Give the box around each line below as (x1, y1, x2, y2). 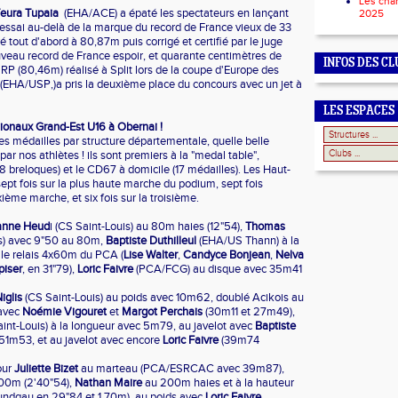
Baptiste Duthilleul (106, 234, 196, 248)
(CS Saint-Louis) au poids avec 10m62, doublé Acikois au (22, 291, 304, 305)
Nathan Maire (75, 376, 142, 390)
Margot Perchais (122, 305, 205, 319)
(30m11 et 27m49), (205, 305, 295, 319)
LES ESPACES (323, 105, 394, 118)
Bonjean (229, 248, 270, 262)
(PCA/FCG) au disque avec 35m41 (133, 262, 302, 276)
